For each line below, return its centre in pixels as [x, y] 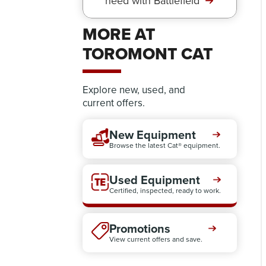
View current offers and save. [156, 239]
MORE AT [119, 34]
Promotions [140, 229]
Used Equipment [155, 180]
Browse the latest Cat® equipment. [165, 145]
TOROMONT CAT [148, 54]
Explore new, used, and [134, 90]
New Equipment [153, 135]
